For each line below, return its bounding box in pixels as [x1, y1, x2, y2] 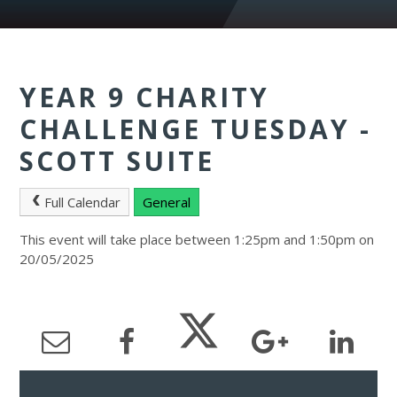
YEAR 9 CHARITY [19, 79, 270, 115]
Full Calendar [44, 193, 121, 211]
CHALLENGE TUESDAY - [19, 111, 372, 147]
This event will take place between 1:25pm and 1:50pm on [19, 230, 375, 248]
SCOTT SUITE [19, 143, 215, 179]
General [142, 193, 191, 211]
